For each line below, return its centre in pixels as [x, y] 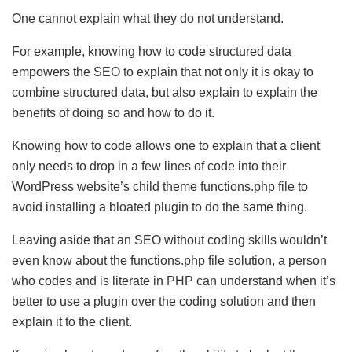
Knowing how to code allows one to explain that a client [166, 145]
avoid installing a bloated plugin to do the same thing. [159, 207]
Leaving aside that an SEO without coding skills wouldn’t [169, 240]
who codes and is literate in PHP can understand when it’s [174, 280]
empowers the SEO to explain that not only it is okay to [163, 71]
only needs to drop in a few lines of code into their [149, 166]
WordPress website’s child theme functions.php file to [160, 186]
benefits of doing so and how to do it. [113, 112]
